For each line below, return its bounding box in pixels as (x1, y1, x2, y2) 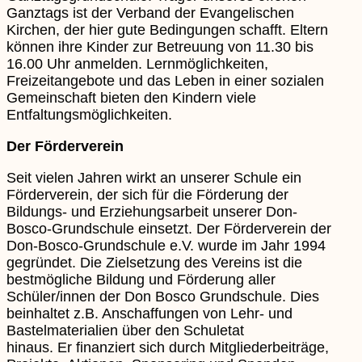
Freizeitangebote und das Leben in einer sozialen (6, 72, 324, 89)
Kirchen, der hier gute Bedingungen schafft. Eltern (6, 21, 328, 38)
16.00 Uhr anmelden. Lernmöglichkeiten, (6, 55, 268, 72)
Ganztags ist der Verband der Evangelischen (6, 4, 294, 21)
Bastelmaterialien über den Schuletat (6, 322, 244, 339)
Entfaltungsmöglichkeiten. (6, 106, 172, 123)
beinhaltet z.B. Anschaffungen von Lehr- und (6, 305, 293, 322)
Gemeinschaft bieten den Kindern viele (6, 89, 256, 106)
